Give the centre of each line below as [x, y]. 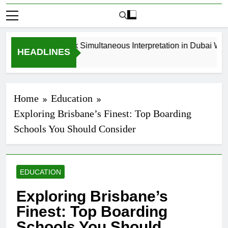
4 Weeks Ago [39, 58]
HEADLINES [44, 52]
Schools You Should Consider [75, 129]
